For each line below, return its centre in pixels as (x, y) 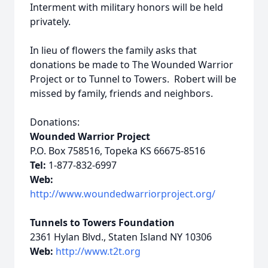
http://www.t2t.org (98, 251)
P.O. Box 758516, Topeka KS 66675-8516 (118, 151)
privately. (50, 22)
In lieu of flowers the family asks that (113, 50)
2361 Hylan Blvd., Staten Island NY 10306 (121, 237)
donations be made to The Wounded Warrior (132, 65)
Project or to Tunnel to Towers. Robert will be (133, 79)
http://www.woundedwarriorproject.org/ (123, 194)
